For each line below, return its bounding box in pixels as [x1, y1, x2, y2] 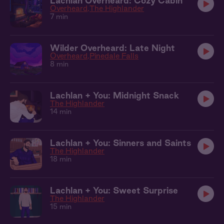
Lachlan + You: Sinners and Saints [50, 138, 191, 147]
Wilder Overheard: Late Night [50, 43, 175, 52]
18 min [50, 155, 71, 163]
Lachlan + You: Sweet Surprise [50, 185, 178, 195]
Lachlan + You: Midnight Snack [50, 90, 179, 100]
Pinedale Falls [89, 51, 138, 60]
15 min [50, 202, 71, 210]
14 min [50, 107, 71, 115]
